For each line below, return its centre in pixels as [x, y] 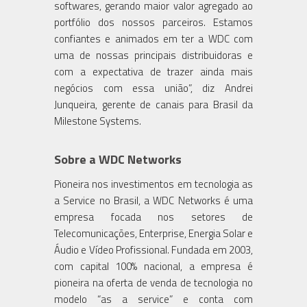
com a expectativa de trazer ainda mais [153, 71]
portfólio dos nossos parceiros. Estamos [153, 22]
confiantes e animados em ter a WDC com [153, 38]
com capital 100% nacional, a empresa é [153, 266]
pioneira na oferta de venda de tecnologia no [153, 282]
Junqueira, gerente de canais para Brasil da [153, 104]
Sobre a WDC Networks [118, 159]
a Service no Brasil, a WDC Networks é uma [153, 200]
